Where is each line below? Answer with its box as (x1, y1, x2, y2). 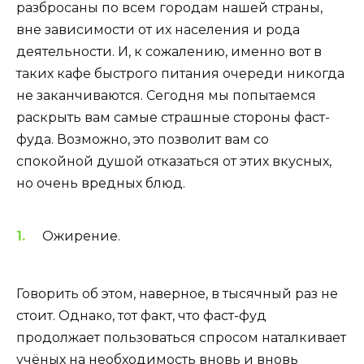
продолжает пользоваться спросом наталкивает (16, 329, 346, 345)
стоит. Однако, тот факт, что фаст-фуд (16, 307, 266, 323)
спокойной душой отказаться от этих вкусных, (16, 153, 331, 169)
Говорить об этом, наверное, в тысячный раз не (16, 285, 338, 301)
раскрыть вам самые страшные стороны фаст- (16, 109, 330, 125)
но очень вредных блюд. (16, 175, 185, 191)
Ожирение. (42, 228, 120, 245)
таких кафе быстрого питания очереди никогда (16, 65, 344, 81)
